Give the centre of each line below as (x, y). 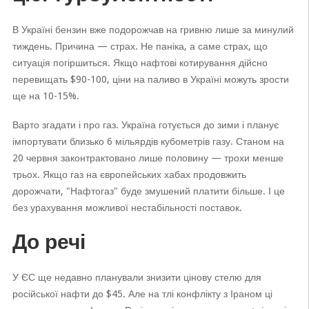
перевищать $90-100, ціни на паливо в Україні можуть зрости (150, 79)
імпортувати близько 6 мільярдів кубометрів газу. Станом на (148, 141)
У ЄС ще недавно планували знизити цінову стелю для (137, 277)
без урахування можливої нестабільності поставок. (127, 208)
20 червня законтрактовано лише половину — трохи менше (148, 158)
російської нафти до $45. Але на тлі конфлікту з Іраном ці (142, 294)
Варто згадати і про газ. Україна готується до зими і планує (145, 125)
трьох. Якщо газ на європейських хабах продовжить (129, 175)
